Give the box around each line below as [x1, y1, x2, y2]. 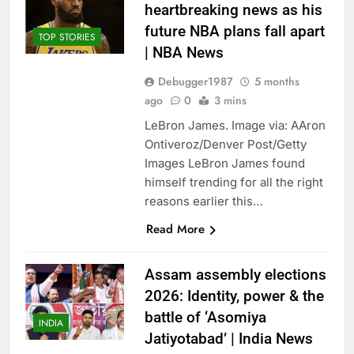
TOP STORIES [39, 30, 96, 45]
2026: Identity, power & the [144, 287, 324, 306]
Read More [145, 220, 205, 239]
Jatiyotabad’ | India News [144, 330, 313, 348]
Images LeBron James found [144, 156, 305, 171]
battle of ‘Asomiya [144, 308, 266, 327]
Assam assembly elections [144, 265, 326, 284]
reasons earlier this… [144, 194, 263, 209]
